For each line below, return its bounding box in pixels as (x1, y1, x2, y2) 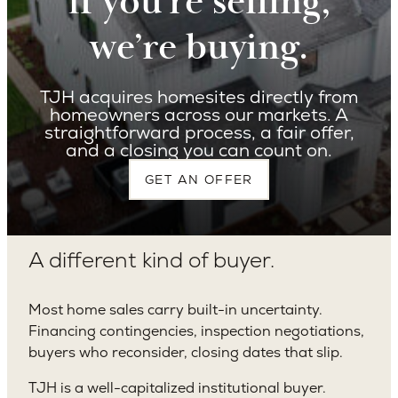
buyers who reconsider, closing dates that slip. (28, 343, 343, 362)
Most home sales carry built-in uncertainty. (28, 300, 322, 320)
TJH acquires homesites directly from (40, 85, 358, 109)
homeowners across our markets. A (50, 103, 348, 127)
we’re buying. (90, 23, 308, 72)
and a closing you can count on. (66, 139, 332, 163)
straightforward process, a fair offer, (44, 121, 354, 145)
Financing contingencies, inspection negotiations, (28, 322, 364, 341)
